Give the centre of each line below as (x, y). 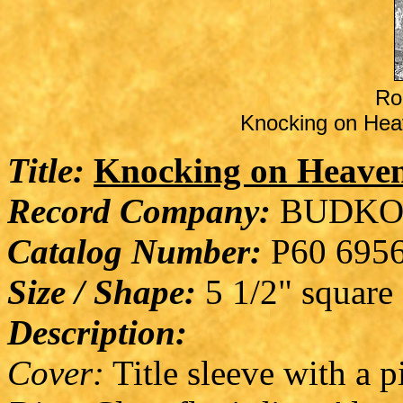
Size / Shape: (102, 291)
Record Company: (139, 210)
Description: (97, 332)
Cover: (56, 372)
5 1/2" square (295, 291)
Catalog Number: (134, 251)
